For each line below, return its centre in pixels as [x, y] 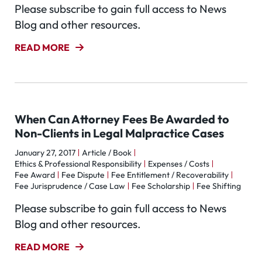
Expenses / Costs [179, 164]
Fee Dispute [83, 175]
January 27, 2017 [45, 153]
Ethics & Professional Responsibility [78, 164]
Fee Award [35, 175]
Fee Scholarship [161, 186]
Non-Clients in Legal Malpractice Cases [119, 133]
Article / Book [107, 153]
